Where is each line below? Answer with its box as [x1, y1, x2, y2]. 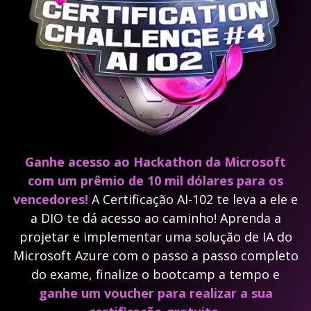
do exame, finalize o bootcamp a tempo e [31, 266, 280, 283]
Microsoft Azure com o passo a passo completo [12, 247, 299, 264]
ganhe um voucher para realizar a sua [38, 285, 273, 302]
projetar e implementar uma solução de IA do [19, 228, 292, 246]
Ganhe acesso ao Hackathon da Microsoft [25, 153, 286, 171]
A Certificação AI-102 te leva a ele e [92, 191, 298, 208]
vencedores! [13, 191, 92, 208]
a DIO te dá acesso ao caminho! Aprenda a [30, 210, 281, 227]
